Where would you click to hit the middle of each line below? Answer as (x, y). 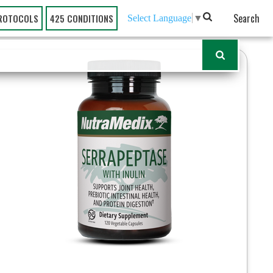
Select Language (159, 18)
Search (246, 18)
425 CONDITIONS (82, 18)
